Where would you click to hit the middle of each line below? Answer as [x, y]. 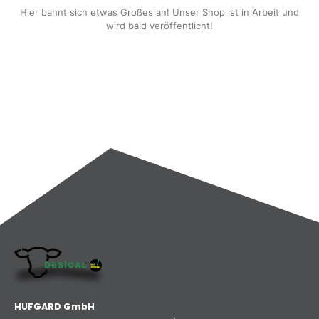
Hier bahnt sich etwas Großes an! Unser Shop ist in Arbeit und [159, 12]
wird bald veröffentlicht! [159, 25]
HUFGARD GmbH [54, 307]
